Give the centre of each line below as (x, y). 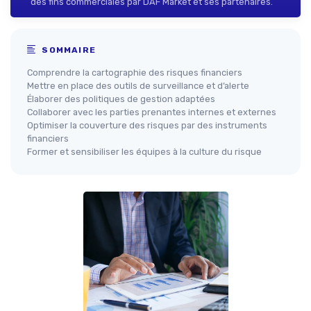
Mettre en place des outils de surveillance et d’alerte (138, 86)
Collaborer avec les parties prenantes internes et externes (152, 112)
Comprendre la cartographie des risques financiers (135, 73)
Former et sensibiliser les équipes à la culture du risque (144, 152)
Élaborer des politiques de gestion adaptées (121, 99)
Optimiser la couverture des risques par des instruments (147, 126)
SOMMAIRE (68, 50)
